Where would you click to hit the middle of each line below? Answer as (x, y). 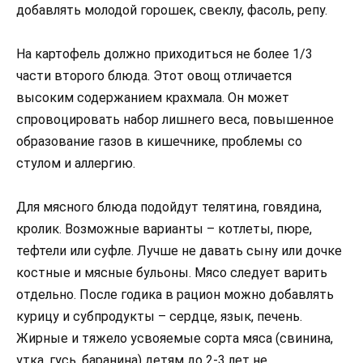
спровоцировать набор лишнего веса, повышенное (175, 120)
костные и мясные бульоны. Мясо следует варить (172, 273)
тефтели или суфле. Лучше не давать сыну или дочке (179, 251)
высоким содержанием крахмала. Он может (153, 98)
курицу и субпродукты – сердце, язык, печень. (159, 317)
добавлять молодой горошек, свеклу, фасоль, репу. (172, 10)
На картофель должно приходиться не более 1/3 (164, 54)
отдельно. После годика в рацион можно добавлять (175, 295)
